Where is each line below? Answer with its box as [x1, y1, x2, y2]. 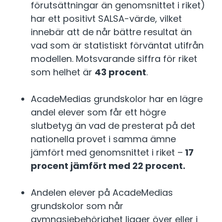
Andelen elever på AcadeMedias [31, 186, 173, 199]
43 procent [95, 66, 146, 79]
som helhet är [31, 66, 95, 79]
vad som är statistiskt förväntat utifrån [31, 39, 204, 52]
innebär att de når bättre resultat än [31, 26, 192, 39]
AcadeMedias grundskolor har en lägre [31, 93, 203, 106]
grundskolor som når [31, 200, 123, 213]
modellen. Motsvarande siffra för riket [31, 53, 197, 65]
